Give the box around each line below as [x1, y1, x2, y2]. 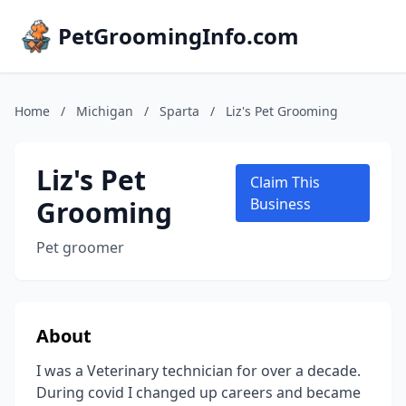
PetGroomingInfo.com [58, 21, 299, 51]
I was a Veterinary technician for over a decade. [36, 361, 361, 381]
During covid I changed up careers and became [36, 382, 361, 402]
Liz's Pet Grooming [226, 102, 338, 120]
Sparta [159, 102, 199, 120]
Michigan [76, 102, 133, 120]
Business [249, 194, 311, 214]
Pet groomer [36, 237, 124, 257]
